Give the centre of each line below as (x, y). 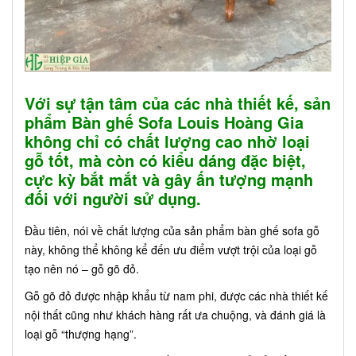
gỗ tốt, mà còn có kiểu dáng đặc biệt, (165, 161)
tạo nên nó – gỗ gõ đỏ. (82, 269)
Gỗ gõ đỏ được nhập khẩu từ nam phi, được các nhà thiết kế (176, 296)
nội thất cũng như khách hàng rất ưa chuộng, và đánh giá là (175, 315)
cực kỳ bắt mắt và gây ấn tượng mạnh (169, 180)
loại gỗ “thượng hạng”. (81, 334)
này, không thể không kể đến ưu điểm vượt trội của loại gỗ (171, 250)
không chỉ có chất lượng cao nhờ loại (167, 141)
